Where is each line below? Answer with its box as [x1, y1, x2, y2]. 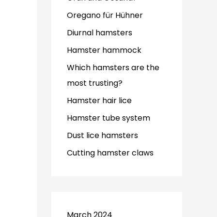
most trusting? [67, 77, 123, 89]
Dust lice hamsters [67, 130, 138, 141]
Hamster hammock [67, 45, 141, 56]
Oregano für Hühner [67, 10, 143, 21]
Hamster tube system [67, 112, 150, 124]
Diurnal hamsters [67, 27, 132, 38]
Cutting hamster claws [67, 147, 154, 158]
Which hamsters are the [67, 62, 159, 73]
